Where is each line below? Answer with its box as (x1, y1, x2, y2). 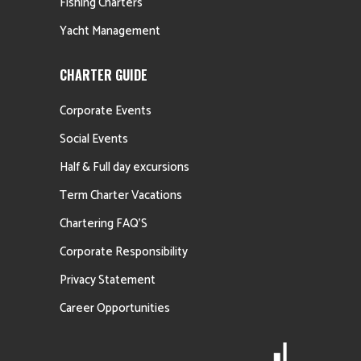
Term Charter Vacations (60, 185, 182, 205)
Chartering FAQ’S (60, 213, 147, 234)
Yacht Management (60, 20, 160, 41)
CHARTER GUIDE (60, 64, 147, 85)
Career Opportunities (60, 297, 170, 318)
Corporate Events (60, 100, 151, 121)
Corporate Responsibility (60, 241, 188, 262)
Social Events (60, 128, 128, 149)
